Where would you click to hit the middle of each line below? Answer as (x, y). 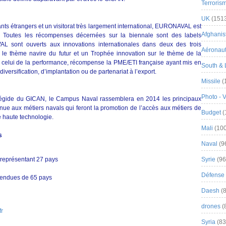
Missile (211, 81)
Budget (211, 112)
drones (211, 206)
